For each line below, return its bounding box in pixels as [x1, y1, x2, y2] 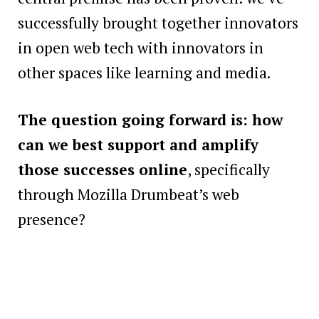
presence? [18, 209, 85, 230]
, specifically [187, 159, 270, 180]
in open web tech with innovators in [18, 37, 263, 58]
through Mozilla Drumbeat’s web [18, 184, 239, 205]
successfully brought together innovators [18, 12, 298, 33]
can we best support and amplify [18, 135, 258, 155]
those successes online [18, 159, 187, 180]
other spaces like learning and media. [18, 62, 271, 83]
